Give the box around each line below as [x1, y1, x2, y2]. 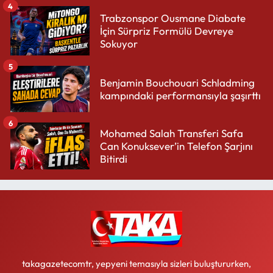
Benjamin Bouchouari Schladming [100, 76, 255, 90]
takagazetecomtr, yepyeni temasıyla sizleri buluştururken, [22, 257, 251, 269]
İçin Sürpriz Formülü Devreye [100, 24, 233, 38]
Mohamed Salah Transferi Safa [100, 127, 243, 140]
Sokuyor [100, 37, 138, 51]
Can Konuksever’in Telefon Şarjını [100, 140, 253, 153]
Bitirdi [100, 152, 127, 166]
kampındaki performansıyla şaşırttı [100, 89, 261, 102]
